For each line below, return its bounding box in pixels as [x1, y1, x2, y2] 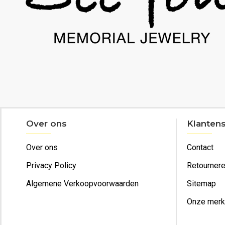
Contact [187, 143, 213, 152]
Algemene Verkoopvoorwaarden [26, 179, 139, 188]
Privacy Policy [26, 161, 76, 170]
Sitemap [187, 179, 216, 188]
